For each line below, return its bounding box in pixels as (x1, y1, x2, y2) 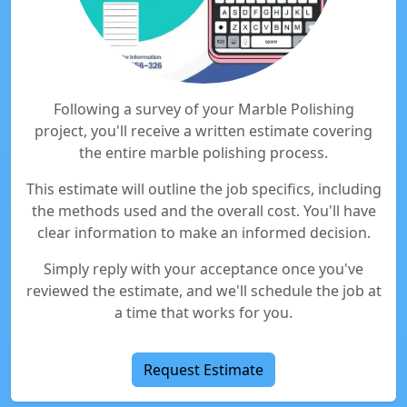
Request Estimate (144, 360, 263, 380)
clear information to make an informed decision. (36, 223, 371, 243)
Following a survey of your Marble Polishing (53, 99, 354, 119)
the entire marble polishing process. (79, 143, 328, 163)
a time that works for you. (114, 303, 293, 323)
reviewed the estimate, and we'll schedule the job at (25, 281, 382, 301)
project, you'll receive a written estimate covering (35, 121, 372, 141)
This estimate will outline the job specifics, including (25, 179, 382, 199)
